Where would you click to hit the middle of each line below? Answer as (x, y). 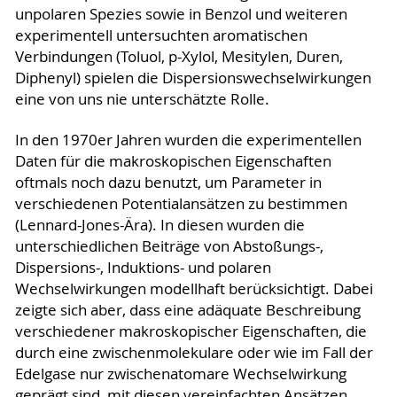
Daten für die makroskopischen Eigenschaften (173, 161)
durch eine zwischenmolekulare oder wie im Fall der (194, 352)
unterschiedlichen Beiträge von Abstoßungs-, (169, 246)
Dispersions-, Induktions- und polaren (143, 267)
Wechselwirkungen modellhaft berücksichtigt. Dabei (194, 288)
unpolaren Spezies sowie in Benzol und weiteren (181, 14)
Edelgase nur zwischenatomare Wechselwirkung (180, 374)
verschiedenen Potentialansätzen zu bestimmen (181, 203)
